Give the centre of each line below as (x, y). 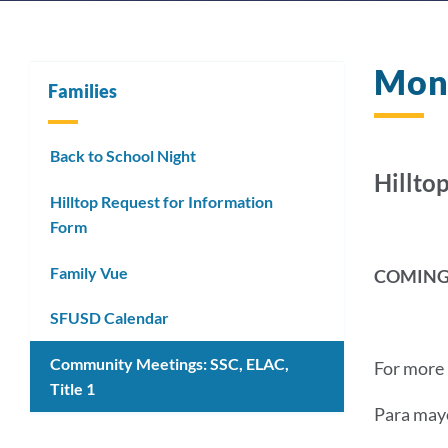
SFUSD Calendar (109, 318)
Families (82, 91)
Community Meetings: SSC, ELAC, (169, 364)
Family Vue (89, 272)
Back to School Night (123, 155)
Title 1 (72, 389)
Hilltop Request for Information (161, 201)
